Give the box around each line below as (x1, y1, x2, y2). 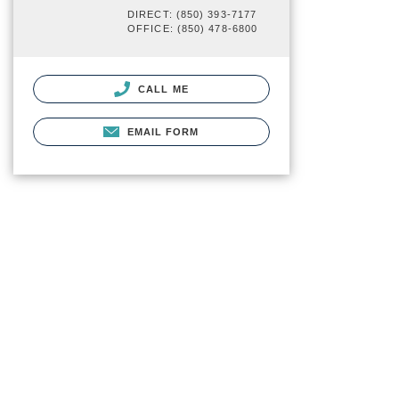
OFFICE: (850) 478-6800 (127, 23, 258, 34)
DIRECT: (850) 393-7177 (127, 9, 257, 20)
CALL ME (134, 84, 189, 94)
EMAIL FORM (126, 126, 199, 138)
